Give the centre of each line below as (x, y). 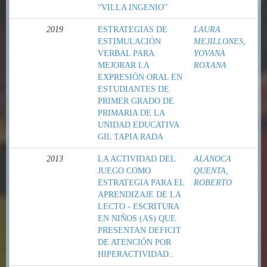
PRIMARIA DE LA (131, 113)
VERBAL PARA (126, 53)
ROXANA (210, 65)
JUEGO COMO (124, 171)
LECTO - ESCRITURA (138, 207)
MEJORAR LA (123, 65)
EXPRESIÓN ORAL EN (140, 77)
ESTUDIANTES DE (133, 89)
